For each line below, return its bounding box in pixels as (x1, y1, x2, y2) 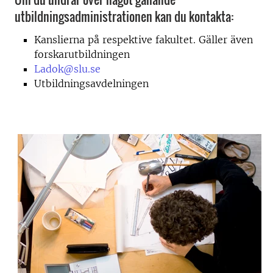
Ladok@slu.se (34, 63, 101, 75)
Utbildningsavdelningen (34, 77, 149, 90)
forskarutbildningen (34, 48, 130, 60)
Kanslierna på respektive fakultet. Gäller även (34, 34, 253, 46)
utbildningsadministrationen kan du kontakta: (15, 7, 233, 26)
